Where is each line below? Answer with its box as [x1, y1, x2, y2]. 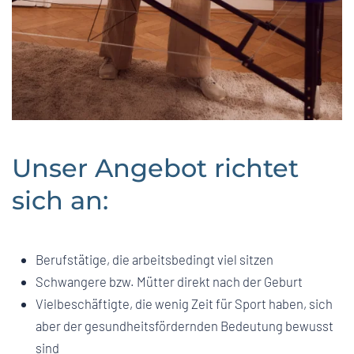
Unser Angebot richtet [12, 152, 299, 183]
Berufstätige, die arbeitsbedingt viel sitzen [36, 250, 273, 267]
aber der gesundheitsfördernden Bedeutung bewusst [36, 317, 333, 333]
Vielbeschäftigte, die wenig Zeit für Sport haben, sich [36, 295, 333, 311]
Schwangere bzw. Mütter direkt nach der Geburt [36, 273, 303, 289]
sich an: [12, 184, 108, 216]
